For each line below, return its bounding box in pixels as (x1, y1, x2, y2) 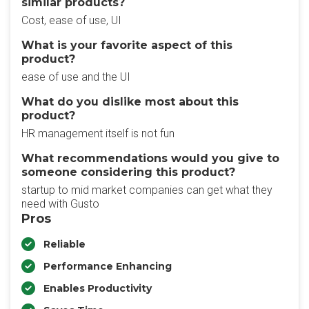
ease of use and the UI (21, 70, 130, 83)
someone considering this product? (21, 166, 235, 179)
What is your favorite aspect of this (21, 39, 232, 52)
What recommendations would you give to (21, 152, 279, 165)
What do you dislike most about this (21, 95, 239, 108)
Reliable (43, 238, 86, 250)
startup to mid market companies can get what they (21, 183, 272, 197)
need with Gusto (21, 197, 99, 210)
